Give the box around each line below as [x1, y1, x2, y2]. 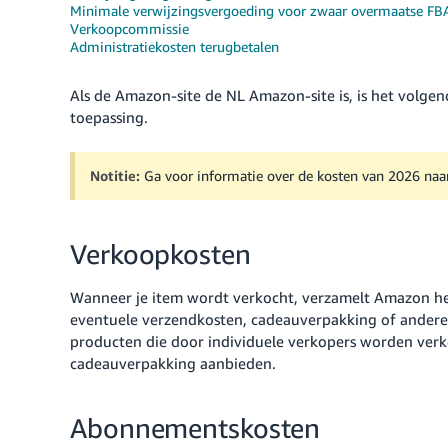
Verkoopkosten [70, 238, 251, 270]
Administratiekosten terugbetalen [70, 38, 279, 55]
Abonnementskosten [70, 412, 321, 444]
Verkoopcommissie [70, 20, 189, 37]
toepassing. [70, 108, 148, 126]
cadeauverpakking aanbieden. [70, 354, 276, 372]
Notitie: [90, 167, 144, 184]
